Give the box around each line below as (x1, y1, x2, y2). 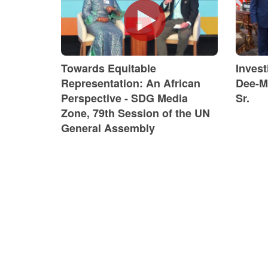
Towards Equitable (61, 60, 156, 76)
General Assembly (61, 120, 155, 136)
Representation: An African (61, 75, 200, 91)
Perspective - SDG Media (61, 90, 188, 106)
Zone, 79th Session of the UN (61, 105, 210, 121)
